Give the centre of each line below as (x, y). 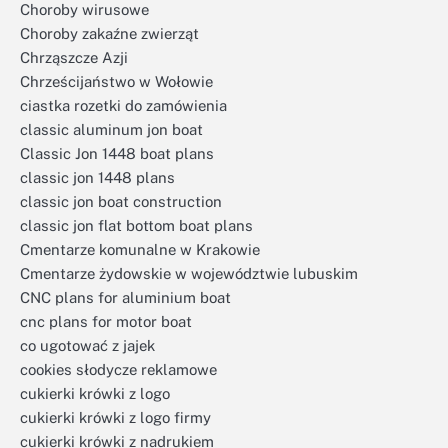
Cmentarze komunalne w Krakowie (140, 249)
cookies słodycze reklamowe (118, 369)
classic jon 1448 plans (97, 177)
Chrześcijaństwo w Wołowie (116, 81)
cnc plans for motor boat (106, 321)
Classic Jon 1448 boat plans (117, 153)
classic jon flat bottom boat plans (136, 225)
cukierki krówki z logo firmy (115, 417)
